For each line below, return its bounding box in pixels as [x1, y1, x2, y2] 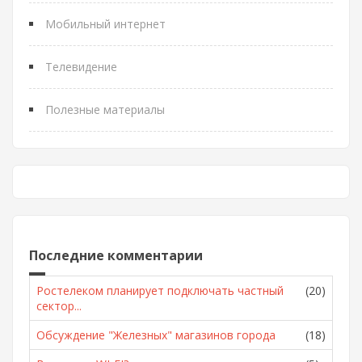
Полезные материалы [45, 102, 165, 117]
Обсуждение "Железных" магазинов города [36, 327, 276, 343]
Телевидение [45, 59, 117, 74]
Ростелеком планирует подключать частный [36, 283, 284, 298]
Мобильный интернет [45, 16, 166, 32]
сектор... [36, 298, 82, 314]
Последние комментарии [29, 246, 203, 264]
